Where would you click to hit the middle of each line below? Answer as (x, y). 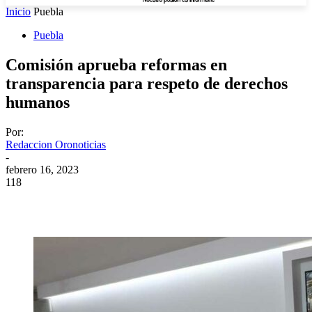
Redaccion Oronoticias (56, 144)
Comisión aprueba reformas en (116, 64)
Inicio (18, 11)
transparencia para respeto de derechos (147, 83)
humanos (38, 102)
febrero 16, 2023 (42, 169)
